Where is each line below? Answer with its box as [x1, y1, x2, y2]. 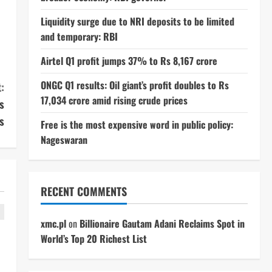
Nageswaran [40, 132, 87, 147]
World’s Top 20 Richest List [40, 231, 147, 246]
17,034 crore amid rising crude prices [40, 93, 188, 107]
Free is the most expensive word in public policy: [40, 117, 233, 132]
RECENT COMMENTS [40, 183, 127, 199]
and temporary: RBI [40, 29, 118, 44]
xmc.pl [40, 216, 66, 231]
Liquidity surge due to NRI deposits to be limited [40, 14, 234, 29]
